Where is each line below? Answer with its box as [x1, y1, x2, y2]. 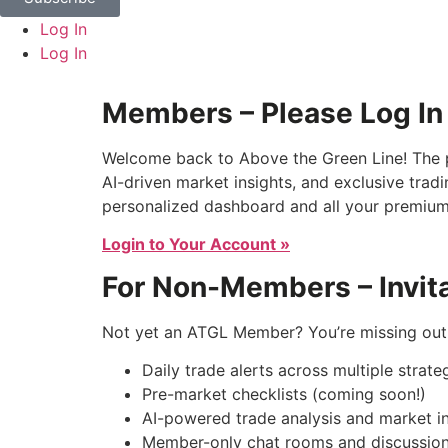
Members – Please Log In [102, 96, 443, 130]
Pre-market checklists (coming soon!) [142, 384, 426, 405]
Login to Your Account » [102, 234, 290, 255]
